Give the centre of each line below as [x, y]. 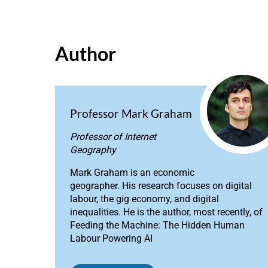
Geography [93, 150]
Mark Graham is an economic [132, 172]
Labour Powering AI [111, 238]
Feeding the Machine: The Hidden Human [157, 225]
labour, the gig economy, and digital [144, 199]
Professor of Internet [113, 136]
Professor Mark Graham [131, 113]
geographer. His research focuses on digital [161, 185]
